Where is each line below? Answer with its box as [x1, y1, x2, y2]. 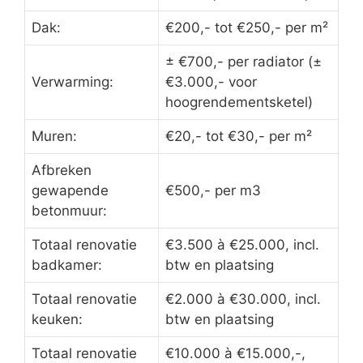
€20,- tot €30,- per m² [165, 127, 312, 144]
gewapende [32, 181, 109, 199]
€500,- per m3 [165, 181, 261, 199]
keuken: [32, 310, 83, 327]
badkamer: [32, 256, 102, 273]
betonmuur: [32, 202, 107, 219]
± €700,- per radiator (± [165, 53, 322, 70]
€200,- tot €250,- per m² [165, 19, 328, 36]
